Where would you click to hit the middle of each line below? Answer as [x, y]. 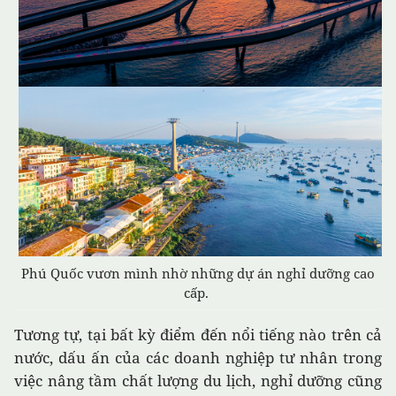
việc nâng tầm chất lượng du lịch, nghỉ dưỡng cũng [198, 381]
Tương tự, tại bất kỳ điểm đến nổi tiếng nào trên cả [198, 335]
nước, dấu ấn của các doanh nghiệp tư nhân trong [198, 358]
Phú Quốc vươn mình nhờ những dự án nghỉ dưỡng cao [198, 274]
